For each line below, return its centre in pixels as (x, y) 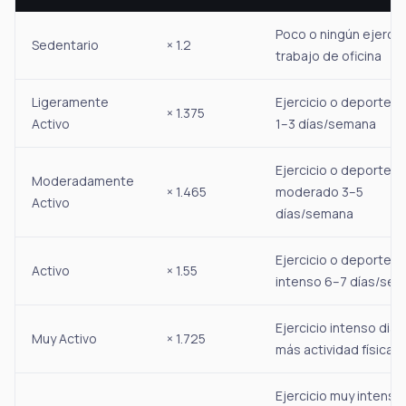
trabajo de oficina (329, 56)
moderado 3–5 (319, 192)
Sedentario (65, 45)
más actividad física (334, 350)
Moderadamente (83, 181)
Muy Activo (64, 339)
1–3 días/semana (326, 124)
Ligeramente (70, 102)
